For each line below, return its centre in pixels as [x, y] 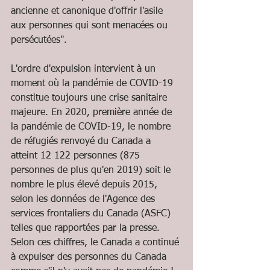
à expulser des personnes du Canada [90, 257]
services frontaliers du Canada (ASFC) [92, 214]
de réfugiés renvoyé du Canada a [82, 142]
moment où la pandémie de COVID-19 [93, 84]
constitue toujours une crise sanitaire [90, 98]
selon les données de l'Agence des [84, 199]
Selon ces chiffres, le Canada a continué [96, 243]
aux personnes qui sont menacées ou [91, 26]
